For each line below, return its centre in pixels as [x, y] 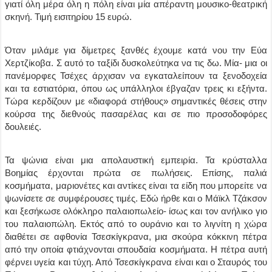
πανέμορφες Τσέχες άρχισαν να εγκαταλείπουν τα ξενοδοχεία [136, 76]
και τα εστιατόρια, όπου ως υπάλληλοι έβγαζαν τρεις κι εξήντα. [136, 88]
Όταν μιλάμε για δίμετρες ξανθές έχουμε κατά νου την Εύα [136, 50]
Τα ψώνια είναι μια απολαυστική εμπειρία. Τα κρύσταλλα [136, 160]
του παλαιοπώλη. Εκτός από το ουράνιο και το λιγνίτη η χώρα [136, 224]
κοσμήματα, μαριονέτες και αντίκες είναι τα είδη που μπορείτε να [136, 185]
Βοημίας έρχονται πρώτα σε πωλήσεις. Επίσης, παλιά [136, 173]
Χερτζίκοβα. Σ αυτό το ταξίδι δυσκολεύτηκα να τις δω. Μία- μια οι [136, 63]
